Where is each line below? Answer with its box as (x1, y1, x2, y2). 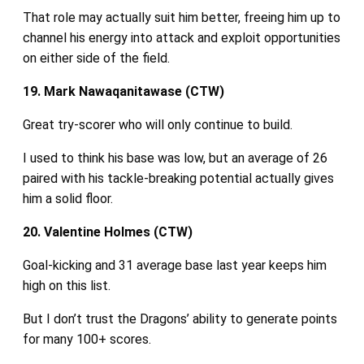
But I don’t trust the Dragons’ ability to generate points (22, 310, 337, 327)
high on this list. (22, 277, 110, 293)
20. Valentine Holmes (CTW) (22, 223, 193, 240)
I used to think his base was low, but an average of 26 (22, 149, 327, 166)
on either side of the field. (22, 50, 170, 66)
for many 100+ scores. (22, 331, 151, 347)
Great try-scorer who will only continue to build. (22, 116, 292, 132)
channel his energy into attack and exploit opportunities (22, 29, 340, 45)
